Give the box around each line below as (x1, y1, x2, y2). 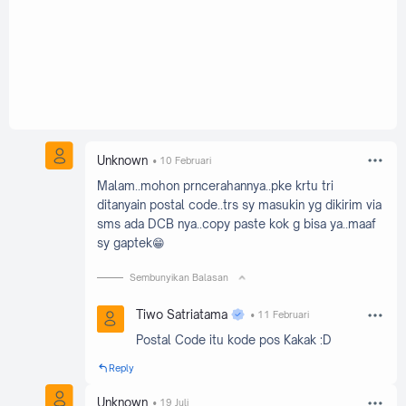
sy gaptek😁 (96, 235, 165, 250)
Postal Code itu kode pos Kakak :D (136, 333, 333, 348)
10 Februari (159, 154, 211, 166)
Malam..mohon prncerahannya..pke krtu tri (96, 178, 333, 193)
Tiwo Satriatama (136, 307, 228, 323)
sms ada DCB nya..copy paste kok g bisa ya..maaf (96, 216, 376, 231)
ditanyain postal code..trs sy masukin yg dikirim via (96, 197, 382, 212)
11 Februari (256, 309, 309, 321)
